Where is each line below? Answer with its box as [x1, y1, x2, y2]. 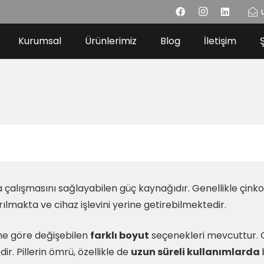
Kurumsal [18, 34, 61, 48]
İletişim [204, 34, 236, 48]
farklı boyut [90, 229, 149, 242]
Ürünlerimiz [85, 34, 137, 48]
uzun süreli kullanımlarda [131, 245, 262, 259]
